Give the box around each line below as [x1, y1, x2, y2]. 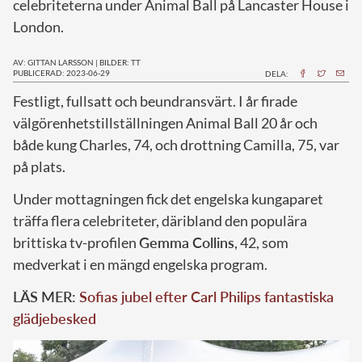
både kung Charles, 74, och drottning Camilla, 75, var [13, 135, 339, 154]
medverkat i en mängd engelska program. [13, 255, 267, 273]
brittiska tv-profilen [13, 233, 139, 251]
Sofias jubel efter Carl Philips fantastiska [79, 287, 334, 305]
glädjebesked [13, 309, 96, 327]
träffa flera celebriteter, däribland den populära [13, 211, 307, 229]
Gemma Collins [139, 233, 234, 251]
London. [13, 17, 64, 36]
